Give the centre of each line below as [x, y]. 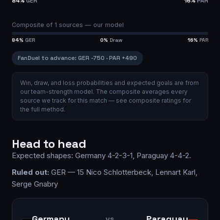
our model [109, 25]
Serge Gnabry [35, 184]
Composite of [33, 25]
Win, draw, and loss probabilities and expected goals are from [110, 82]
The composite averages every [142, 91]
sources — [75, 25]
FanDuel [29, 58]
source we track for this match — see [74, 100]
